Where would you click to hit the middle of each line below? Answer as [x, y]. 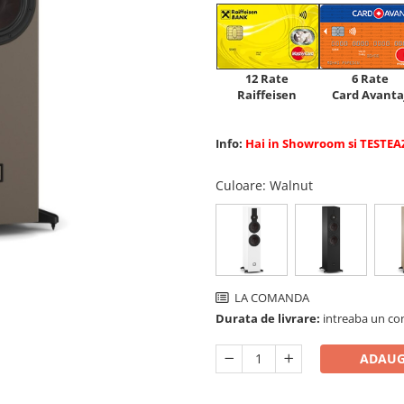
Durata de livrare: [268, 318]
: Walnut [289, 185]
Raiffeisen [267, 94]
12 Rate [267, 78]
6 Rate [370, 78]
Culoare [239, 185]
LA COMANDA [271, 297]
